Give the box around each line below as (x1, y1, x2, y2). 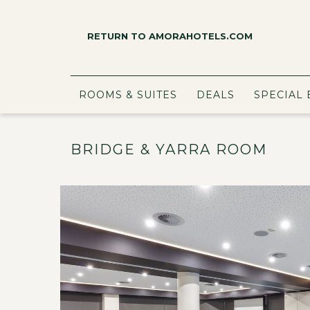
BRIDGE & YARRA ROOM (71, 141, 267, 158)
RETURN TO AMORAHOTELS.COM (87, 30, 253, 42)
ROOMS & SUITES (79, 89, 178, 101)
